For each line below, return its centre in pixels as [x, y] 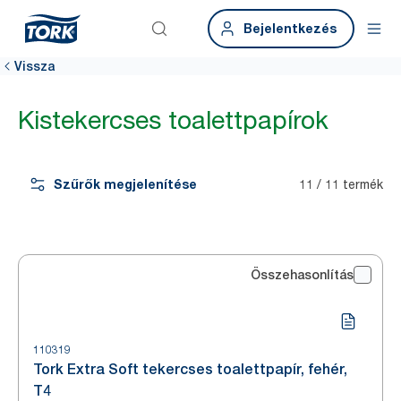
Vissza [34, 66]
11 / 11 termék [341, 184]
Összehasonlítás [302, 275]
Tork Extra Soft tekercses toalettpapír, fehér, [190, 369]
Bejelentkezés [290, 28]
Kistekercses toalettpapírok [173, 120]
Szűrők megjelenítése [125, 184]
